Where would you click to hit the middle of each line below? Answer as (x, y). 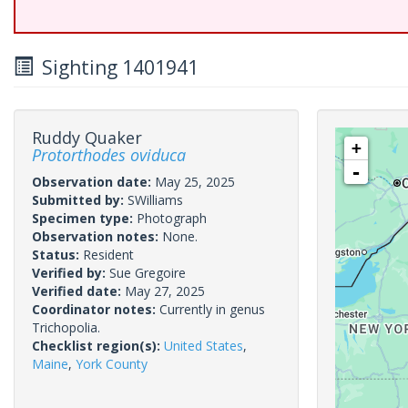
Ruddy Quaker (87, 138)
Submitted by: (80, 200)
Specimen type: (84, 218)
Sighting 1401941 (116, 67)
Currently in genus (212, 309)
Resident (108, 255)
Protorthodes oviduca (109, 155)
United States (204, 346)
